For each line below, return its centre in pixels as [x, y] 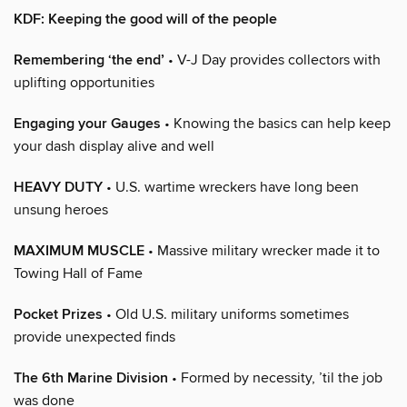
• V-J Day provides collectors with [273, 60]
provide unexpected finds [94, 337]
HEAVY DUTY [58, 187]
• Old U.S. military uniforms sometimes [226, 314]
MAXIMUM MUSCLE [79, 251]
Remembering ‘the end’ [89, 60]
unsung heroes [61, 209]
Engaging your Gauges [87, 124]
